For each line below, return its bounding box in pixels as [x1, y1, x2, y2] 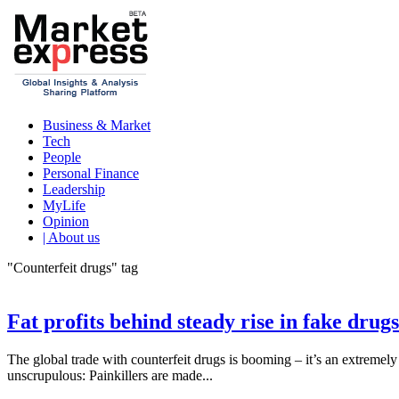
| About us [43, 230, 100, 245]
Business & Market [43, 118, 151, 133]
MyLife [43, 198, 85, 213]
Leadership [43, 182, 105, 197]
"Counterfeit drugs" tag [7, 260, 138, 275]
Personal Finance [43, 166, 139, 181]
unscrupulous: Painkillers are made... [7, 367, 213, 383]
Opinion [43, 214, 89, 229]
